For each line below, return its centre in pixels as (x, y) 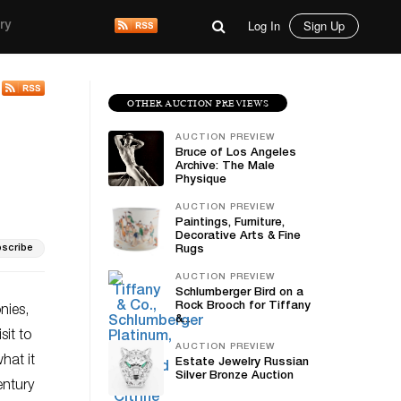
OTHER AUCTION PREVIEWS (198, 103)
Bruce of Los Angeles (236, 154)
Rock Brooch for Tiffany (243, 307)
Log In (264, 26)
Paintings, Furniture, (230, 223)
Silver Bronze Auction (235, 376)
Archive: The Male (225, 167)
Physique (201, 180)
